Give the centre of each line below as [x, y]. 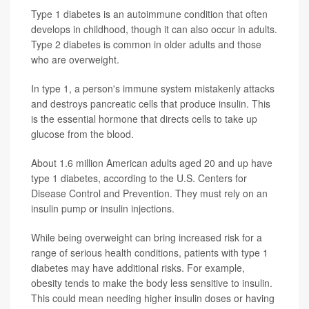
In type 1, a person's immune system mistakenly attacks [153, 89]
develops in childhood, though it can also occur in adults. [154, 29]
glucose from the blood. [82, 134]
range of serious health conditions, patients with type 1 [150, 253]
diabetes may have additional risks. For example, [138, 268]
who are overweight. [75, 60]
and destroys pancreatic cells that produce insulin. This [151, 104]
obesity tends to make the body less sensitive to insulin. [152, 283]
